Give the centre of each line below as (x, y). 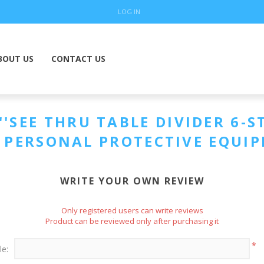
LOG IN (129, 11)
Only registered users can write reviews (132, 210)
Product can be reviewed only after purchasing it (132, 221)
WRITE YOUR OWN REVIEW (132, 181)
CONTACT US (78, 59)
